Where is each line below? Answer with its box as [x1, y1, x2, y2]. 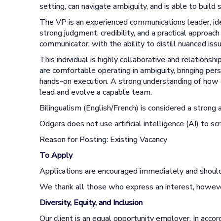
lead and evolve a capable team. [39, 87, 152, 98]
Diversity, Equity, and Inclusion [39, 197, 143, 208]
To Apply [39, 150, 73, 161]
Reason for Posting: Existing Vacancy [39, 134, 167, 145]
